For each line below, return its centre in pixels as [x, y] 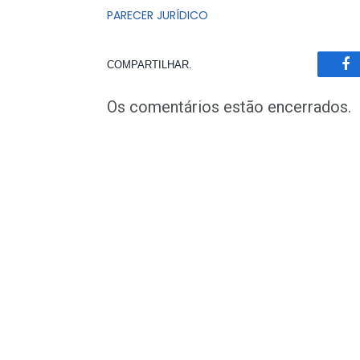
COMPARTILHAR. [149, 64]
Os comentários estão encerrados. [229, 107]
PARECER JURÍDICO [157, 15]
